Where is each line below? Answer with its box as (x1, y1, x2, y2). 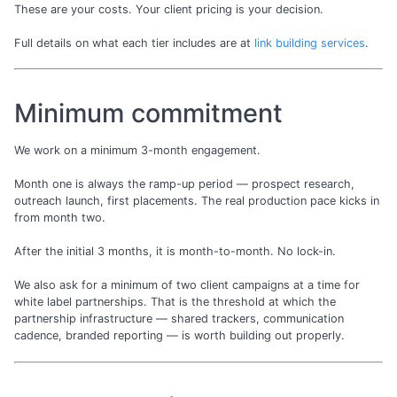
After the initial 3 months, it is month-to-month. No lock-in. (14, 245, 336, 259)
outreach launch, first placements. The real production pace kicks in (14, 193, 379, 207)
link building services (254, 36, 365, 51)
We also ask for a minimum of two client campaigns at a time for (14, 278, 360, 292)
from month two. (14, 210, 105, 224)
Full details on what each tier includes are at (14, 36, 254, 51)
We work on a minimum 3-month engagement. (14, 143, 261, 157)
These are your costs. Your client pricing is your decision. (14, 3, 323, 17)
